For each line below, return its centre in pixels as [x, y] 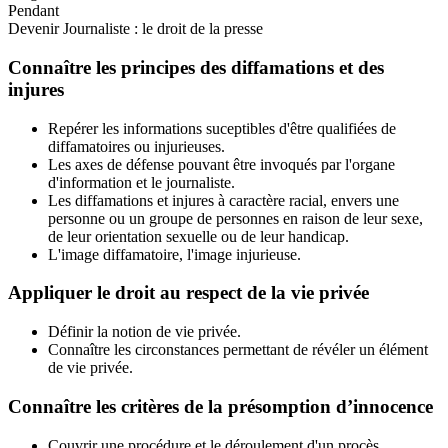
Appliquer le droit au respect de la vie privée [188, 293]
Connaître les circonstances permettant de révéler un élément [238, 350]
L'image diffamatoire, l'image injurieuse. [174, 254]
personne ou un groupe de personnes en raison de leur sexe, [235, 218]
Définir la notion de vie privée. [144, 332]
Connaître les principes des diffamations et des [196, 67]
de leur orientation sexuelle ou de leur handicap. [198, 236]
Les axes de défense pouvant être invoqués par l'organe [221, 164]
